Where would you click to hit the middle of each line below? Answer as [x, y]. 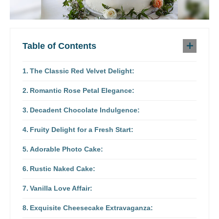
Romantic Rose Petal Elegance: [82, 90]
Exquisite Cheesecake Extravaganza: [91, 208]
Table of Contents [59, 46]
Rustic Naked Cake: [62, 168]
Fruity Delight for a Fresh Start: [81, 129]
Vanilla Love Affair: [61, 188]
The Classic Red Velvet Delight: [82, 71]
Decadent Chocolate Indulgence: [85, 110]
